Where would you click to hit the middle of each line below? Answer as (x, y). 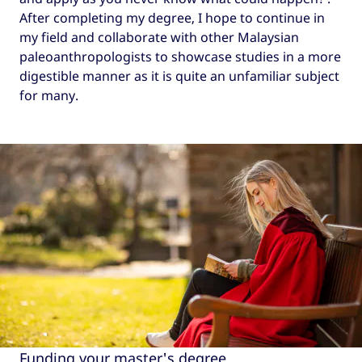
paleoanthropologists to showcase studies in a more (180, 56)
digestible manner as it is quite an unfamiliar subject (179, 76)
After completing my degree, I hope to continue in (172, 17)
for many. (49, 95)
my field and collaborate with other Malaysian (159, 37)
